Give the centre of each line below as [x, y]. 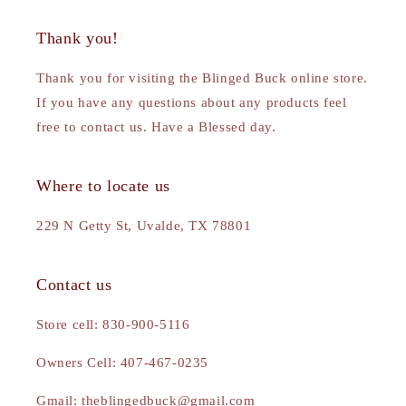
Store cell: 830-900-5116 [113, 325]
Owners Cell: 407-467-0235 [122, 363]
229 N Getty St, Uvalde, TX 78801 [144, 226]
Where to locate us [103, 186]
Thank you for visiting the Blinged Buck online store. [202, 78]
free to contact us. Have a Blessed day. [156, 127]
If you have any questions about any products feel [192, 103]
